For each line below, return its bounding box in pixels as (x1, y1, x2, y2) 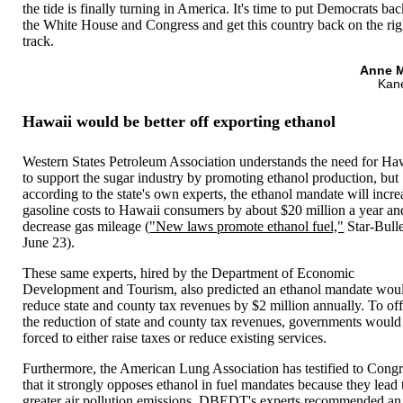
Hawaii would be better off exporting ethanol (22, 112, 336, 131)
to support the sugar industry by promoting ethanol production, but (22, 169, 399, 185)
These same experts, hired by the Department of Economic (22, 264, 355, 281)
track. (22, 32, 55, 49)
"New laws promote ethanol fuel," (149, 218, 345, 234)
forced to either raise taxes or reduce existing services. (22, 329, 327, 345)
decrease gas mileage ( (22, 218, 150, 234)
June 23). (22, 234, 76, 250)
